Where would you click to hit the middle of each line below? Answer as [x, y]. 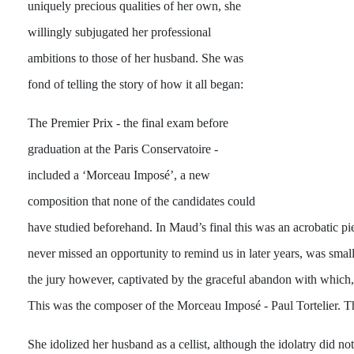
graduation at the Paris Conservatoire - [123, 149]
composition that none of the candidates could [141, 201]
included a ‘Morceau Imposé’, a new [119, 175]
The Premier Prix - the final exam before [128, 123]
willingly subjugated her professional [119, 32]
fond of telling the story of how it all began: [136, 84]
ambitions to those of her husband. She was [136, 58]
